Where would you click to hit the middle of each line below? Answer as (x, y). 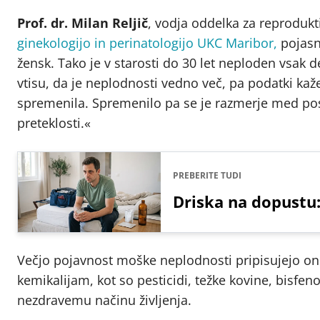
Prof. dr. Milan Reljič (82, 23)
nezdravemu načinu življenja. (104, 300)
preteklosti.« (54, 123)
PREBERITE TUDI (207, 176)
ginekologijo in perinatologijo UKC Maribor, (147, 43)
